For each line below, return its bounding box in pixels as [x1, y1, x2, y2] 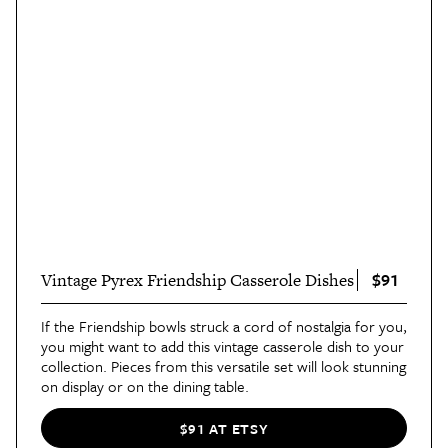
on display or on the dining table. [41, 375, 249, 398]
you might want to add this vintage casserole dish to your [41, 335, 404, 358]
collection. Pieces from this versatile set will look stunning [41, 355, 406, 378]
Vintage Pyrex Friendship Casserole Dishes [41, 268, 354, 293]
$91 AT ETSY [179, 417, 269, 439]
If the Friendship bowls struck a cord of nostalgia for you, [41, 315, 407, 338]
